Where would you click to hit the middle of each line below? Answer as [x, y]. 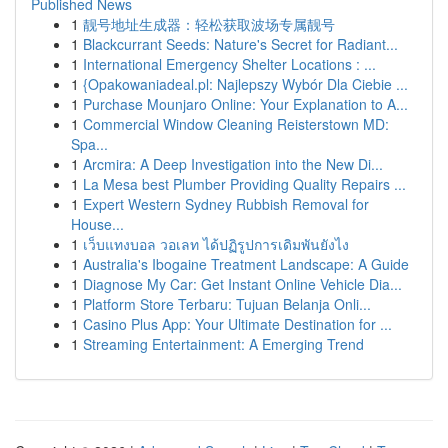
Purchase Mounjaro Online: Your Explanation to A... [245, 104]
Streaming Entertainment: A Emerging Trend [223, 344]
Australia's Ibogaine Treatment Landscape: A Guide [246, 264]
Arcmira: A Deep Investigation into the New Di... [233, 164]
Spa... [89, 144]
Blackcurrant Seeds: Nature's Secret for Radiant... [240, 44]
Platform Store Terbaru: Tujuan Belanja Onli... [227, 304]
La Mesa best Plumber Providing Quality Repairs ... [244, 184]
